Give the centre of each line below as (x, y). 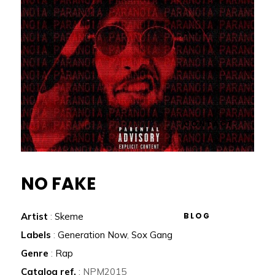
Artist (35, 217)
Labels (36, 235)
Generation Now (93, 235)
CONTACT (209, 124)
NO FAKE (59, 184)
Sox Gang (152, 235)
